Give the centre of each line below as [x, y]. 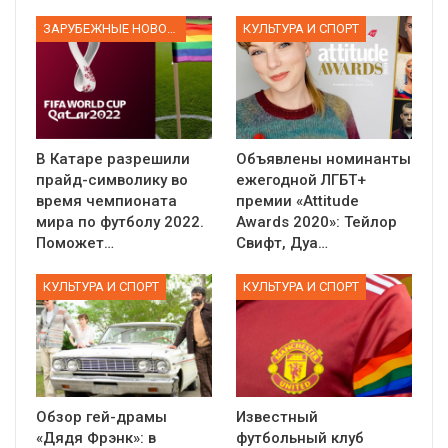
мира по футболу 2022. [120, 221]
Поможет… [75, 242]
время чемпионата [106, 200]
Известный [277, 417]
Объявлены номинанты [323, 158]
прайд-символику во [112, 179]
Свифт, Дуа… [282, 242]
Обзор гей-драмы [101, 417]
